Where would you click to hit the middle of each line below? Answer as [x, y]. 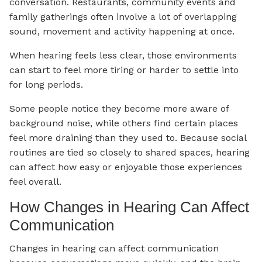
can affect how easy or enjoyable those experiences [126, 167]
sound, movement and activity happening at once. [122, 31]
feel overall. [35, 181]
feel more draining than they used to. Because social [128, 137]
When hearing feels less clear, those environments [123, 55]
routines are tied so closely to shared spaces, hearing [130, 152]
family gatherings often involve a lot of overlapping [123, 16]
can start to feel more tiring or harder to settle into [124, 70]
